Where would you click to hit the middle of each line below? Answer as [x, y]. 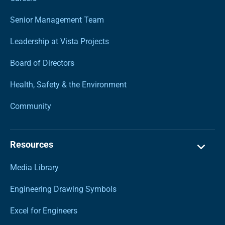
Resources [32, 145]
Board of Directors [42, 63]
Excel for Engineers [44, 211]
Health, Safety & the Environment [68, 85]
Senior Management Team [57, 20]
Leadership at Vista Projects [60, 42]
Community [31, 106]
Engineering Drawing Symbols [63, 189]
